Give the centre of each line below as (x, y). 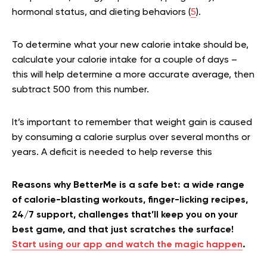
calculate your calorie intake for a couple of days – (125, 60)
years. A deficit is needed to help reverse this (112, 153)
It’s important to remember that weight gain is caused (132, 123)
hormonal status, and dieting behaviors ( (101, 13)
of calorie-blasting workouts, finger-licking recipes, (130, 200)
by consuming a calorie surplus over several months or (131, 138)
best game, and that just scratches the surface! (123, 230)
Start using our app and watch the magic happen (127, 245)
